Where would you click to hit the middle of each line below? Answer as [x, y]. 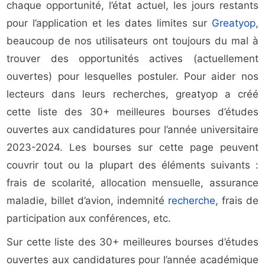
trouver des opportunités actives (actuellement [132, 59]
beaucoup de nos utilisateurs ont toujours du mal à [132, 41]
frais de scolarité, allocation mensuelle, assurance [132, 183]
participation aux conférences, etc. [89, 219]
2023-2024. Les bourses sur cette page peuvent [132, 148]
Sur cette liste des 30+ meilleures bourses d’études [132, 242]
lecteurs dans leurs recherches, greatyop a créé [132, 94]
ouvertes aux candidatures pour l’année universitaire [132, 130]
